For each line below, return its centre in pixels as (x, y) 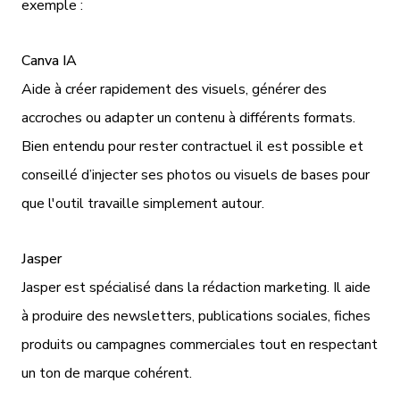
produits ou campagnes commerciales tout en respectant (200, 344)
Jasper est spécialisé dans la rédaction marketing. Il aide (196, 287)
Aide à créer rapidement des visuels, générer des (174, 89)
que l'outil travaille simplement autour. (145, 203)
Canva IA (49, 60)
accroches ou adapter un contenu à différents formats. (188, 117)
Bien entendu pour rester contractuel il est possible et (192, 146)
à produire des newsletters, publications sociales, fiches (196, 316)
